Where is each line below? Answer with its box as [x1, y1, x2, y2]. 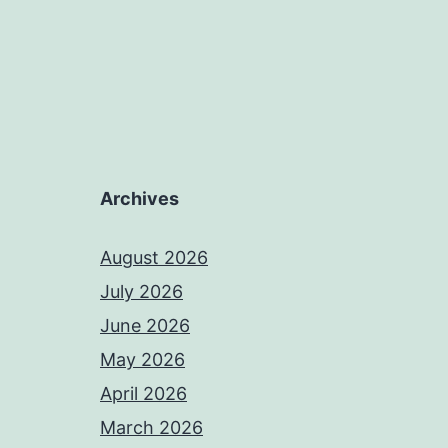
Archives [100, 188, 179, 210]
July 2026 [100, 281, 183, 303]
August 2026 [100, 247, 208, 269]
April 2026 [100, 383, 187, 405]
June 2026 [100, 315, 190, 337]
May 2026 [100, 349, 185, 371]
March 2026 [100, 417, 203, 439]
